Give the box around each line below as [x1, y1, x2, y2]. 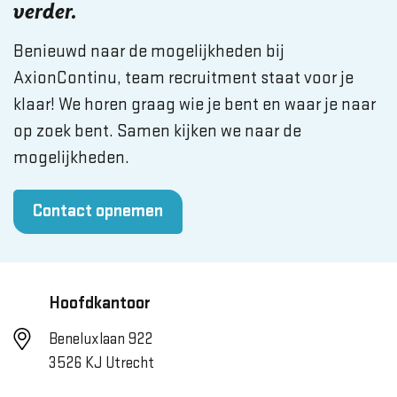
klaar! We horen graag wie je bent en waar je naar [13, 96, 376, 114]
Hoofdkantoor [49, 294, 151, 314]
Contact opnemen [33, 202, 163, 222]
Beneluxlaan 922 [49, 331, 152, 348]
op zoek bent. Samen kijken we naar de [13, 122, 301, 141]
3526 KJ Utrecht [49, 355, 154, 372]
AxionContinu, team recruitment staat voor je [13, 69, 354, 88]
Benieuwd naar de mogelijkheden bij [13, 43, 284, 61]
